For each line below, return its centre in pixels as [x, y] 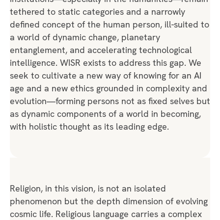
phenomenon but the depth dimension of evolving [109, 201]
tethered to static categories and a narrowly [97, 11]
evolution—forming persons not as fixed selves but [110, 101]
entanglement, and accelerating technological [101, 50]
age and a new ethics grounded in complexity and [109, 88]
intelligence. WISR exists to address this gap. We [106, 62]
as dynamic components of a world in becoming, [105, 113]
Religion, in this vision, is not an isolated [88, 188]
